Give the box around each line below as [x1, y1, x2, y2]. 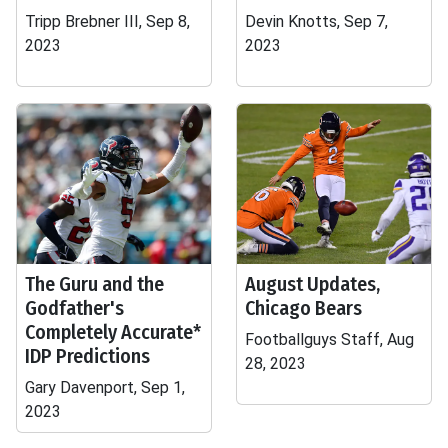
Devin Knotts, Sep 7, [245, 12, 388, 31]
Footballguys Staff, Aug [245, 330, 414, 349]
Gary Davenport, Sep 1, [25, 378, 185, 397]
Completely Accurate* [25, 320, 201, 344]
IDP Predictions [25, 344, 150, 368]
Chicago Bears [245, 296, 362, 320]
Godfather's [25, 296, 124, 320]
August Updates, [245, 272, 380, 296]
